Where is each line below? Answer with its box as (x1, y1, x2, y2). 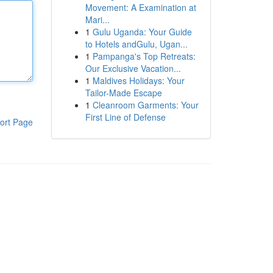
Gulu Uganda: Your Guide (92, 26, 192, 38)
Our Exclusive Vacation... (85, 62, 181, 74)
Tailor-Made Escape (85, 87, 162, 99)
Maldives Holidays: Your (92, 74, 185, 87)
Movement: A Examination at (85, 1, 196, 13)
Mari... (85, 13, 110, 26)
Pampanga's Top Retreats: (92, 50, 196, 62)
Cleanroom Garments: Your (92, 99, 199, 111)
